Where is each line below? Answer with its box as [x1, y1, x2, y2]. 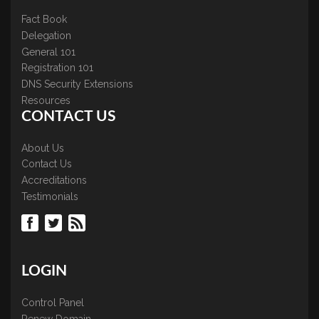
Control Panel [21, 296, 84, 308]
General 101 [21, 46, 75, 58]
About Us [21, 142, 64, 154]
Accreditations [21, 174, 87, 187]
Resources [21, 94, 70, 106]
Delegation [21, 29, 71, 41]
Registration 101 [21, 62, 93, 74]
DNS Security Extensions [21, 78, 133, 90]
